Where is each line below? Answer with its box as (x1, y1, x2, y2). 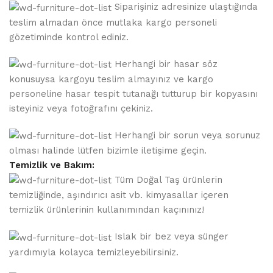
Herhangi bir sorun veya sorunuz (112, 129, 261, 141)
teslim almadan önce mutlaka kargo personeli (9, 16, 218, 28)
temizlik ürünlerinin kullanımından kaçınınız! (9, 204, 205, 216)
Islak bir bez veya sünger (112, 231, 229, 243)
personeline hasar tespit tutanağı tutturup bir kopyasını (9, 88, 258, 99)
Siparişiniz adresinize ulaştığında (112, 1, 258, 13)
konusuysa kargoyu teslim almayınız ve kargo (9, 73, 214, 85)
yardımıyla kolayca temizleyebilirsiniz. (9, 246, 179, 258)
